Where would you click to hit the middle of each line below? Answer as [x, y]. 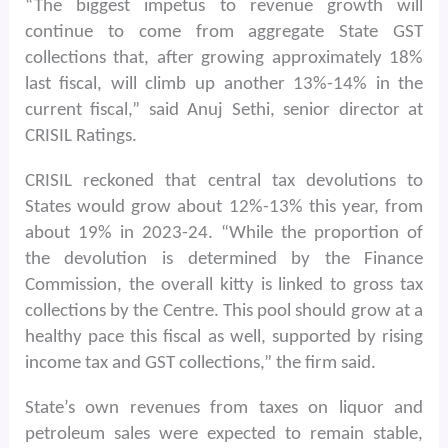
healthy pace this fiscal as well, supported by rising [224, 337]
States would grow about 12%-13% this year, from [224, 207]
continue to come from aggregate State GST [224, 32]
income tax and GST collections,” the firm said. [200, 363]
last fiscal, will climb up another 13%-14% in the [224, 84]
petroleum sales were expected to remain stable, [224, 434]
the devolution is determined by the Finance [224, 259]
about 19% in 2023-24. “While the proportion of [224, 233]
